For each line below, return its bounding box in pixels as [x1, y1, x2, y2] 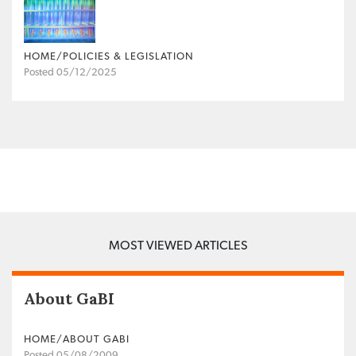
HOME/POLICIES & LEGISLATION [24, 51, 194, 62]
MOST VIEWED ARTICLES [108, 238, 248, 252]
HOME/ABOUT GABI [24, 334, 130, 345]
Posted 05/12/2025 [24, 67, 117, 78]
